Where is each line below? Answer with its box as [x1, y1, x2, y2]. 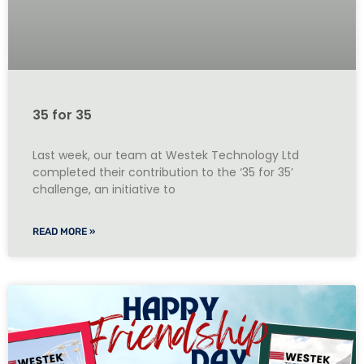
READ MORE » [32, 226, 95, 238]
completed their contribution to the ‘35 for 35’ [32, 164, 293, 181]
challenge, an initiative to [32, 181, 175, 198]
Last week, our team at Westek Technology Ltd [32, 147, 299, 164]
